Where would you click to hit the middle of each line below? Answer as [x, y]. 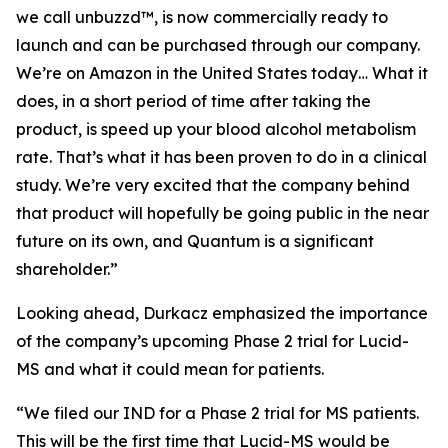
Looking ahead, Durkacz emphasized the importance [222, 313]
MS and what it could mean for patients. [170, 369]
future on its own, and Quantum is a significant [195, 241]
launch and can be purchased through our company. [218, 45]
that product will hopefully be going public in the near [222, 213]
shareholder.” [67, 269]
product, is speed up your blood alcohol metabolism [216, 129]
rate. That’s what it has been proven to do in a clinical [221, 157]
